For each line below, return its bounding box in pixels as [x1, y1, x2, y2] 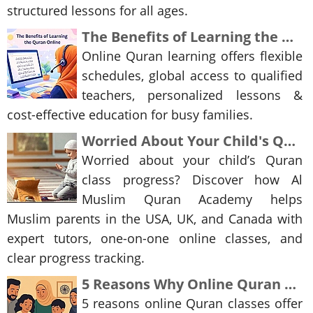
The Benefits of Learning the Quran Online [282, 27, 293, 47]
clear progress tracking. [7, 249, 145, 267]
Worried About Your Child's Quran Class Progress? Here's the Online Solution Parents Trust [284, 131, 296, 151]
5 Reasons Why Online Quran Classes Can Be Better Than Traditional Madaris [284, 275, 296, 294]
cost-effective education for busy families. [7, 106, 253, 124]
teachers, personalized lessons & [82, 87, 303, 104]
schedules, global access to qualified [82, 67, 303, 85]
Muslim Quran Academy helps [82, 191, 303, 208]
